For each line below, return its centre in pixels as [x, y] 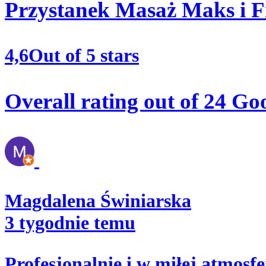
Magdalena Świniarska [98, 200]
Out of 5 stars [84, 55]
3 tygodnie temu [70, 222]
